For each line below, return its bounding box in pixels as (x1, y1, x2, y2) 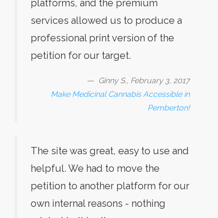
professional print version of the (31, 32, 174, 44)
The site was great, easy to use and (31, 145, 189, 157)
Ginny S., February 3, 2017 (98, 76, 190, 85)
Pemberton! (147, 103, 190, 112)
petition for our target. (31, 50, 131, 61)
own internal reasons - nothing (31, 198, 165, 209)
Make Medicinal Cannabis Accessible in (51, 90, 190, 99)
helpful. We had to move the (31, 163, 160, 174)
